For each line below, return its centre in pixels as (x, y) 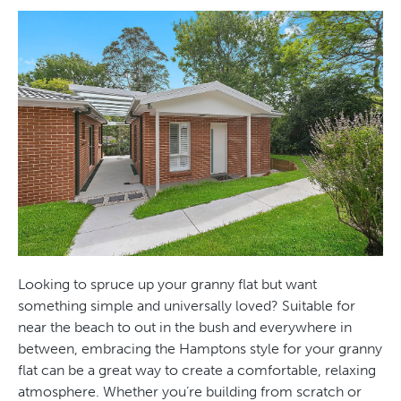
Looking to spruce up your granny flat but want (167, 284)
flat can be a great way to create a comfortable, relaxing (197, 370)
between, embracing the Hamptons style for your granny (200, 348)
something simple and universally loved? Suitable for (187, 305)
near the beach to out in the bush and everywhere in (185, 327)
